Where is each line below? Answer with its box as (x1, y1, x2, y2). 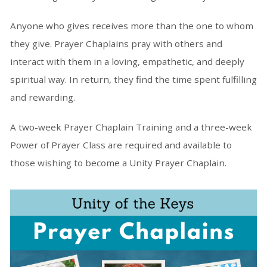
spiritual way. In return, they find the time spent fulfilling (10, 73, 257, 85)
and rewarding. (10, 91, 75, 103)
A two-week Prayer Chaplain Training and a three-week (10, 121, 252, 133)
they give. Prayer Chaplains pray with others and (10, 38, 222, 49)
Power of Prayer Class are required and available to (10, 139, 232, 151)
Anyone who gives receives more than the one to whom (10, 20, 253, 32)
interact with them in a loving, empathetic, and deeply (10, 55, 244, 67)
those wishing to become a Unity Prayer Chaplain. (10, 157, 226, 169)
